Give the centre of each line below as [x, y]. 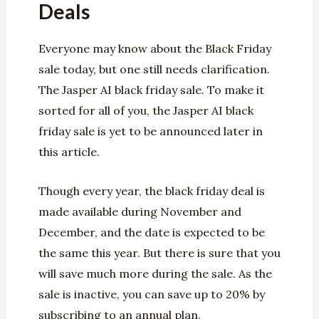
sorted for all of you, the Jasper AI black [146, 111]
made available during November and [140, 211]
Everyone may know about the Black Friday [155, 49]
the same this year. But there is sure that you [159, 252]
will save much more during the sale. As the [155, 273]
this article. [69, 152]
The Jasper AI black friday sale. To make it [151, 90]
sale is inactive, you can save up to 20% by [151, 294]
